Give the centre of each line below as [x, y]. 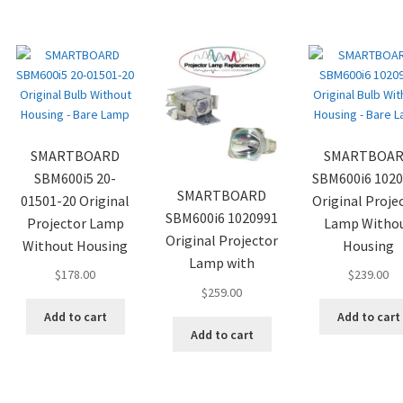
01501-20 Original [76, 200]
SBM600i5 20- [76, 178]
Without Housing [76, 245]
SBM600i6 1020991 [222, 218]
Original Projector [222, 241]
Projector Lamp [75, 223]
